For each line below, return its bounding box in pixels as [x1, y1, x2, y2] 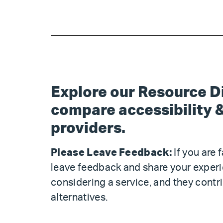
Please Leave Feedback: [51, 148, 172, 158]
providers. [51, 121, 125, 136]
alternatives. [51, 193, 108, 203]
